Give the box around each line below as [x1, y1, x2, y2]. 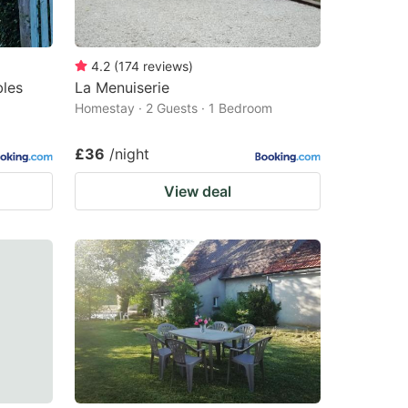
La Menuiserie [75, 77, 169, 97]
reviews [143, 57, 189, 74]
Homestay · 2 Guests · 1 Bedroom [75, 99, 272, 116]
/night [109, 144, 149, 163]
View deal [164, 181, 231, 200]
